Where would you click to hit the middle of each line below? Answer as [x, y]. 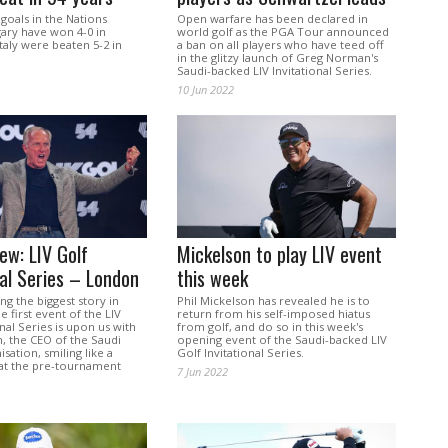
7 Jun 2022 [202, 372]
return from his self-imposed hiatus [273, 314]
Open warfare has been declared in [272, 19]
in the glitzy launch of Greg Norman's [277, 58]
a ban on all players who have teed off [280, 45]
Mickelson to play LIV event [279, 254]
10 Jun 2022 [205, 90]
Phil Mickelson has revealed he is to [273, 301]
